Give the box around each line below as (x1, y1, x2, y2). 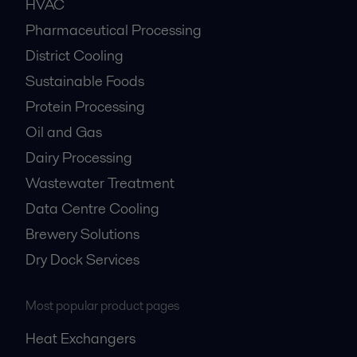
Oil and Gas (25, 121, 102, 142)
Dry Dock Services (25, 249, 139, 269)
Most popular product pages (25, 296, 179, 315)
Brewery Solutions (25, 223, 139, 244)
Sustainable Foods (25, 70, 144, 91)
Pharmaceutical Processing (25, 19, 202, 40)
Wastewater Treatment (25, 172, 175, 193)
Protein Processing (25, 96, 145, 116)
